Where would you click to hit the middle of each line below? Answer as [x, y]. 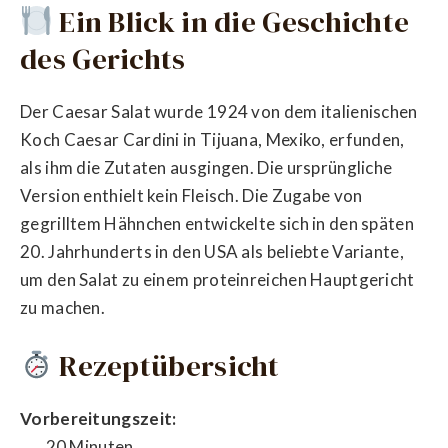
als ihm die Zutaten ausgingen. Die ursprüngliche [206, 168]
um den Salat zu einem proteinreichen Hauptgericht [217, 280]
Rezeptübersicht [166, 365]
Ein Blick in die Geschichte [231, 22]
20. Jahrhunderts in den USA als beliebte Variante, [212, 252]
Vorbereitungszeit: [98, 419]
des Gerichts [103, 59]
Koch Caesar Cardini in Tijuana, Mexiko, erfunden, [212, 140]
